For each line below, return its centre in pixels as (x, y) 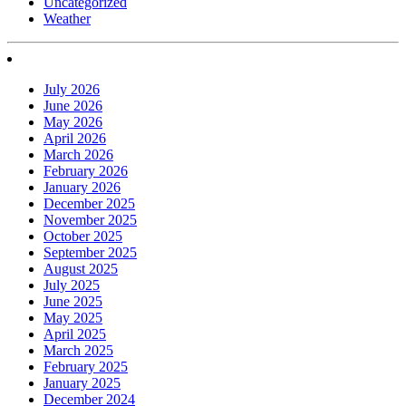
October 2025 (83, 236)
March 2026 (78, 154)
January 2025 (82, 382)
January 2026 (82, 187)
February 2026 (86, 170)
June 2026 (73, 105)
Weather (67, 18)
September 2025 (90, 252)
